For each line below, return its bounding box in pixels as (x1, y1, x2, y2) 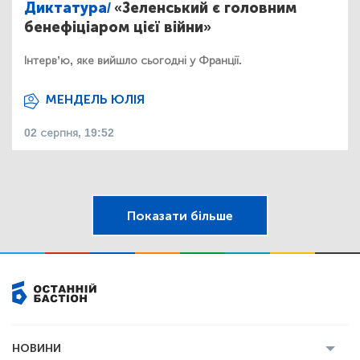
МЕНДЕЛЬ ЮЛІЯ (46, 92, 145, 108)
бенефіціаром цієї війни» (24, 18, 211, 37)
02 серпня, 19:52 (24, 126, 114, 141)
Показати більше (127, 207, 233, 223)
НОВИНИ (12, 342, 61, 356)
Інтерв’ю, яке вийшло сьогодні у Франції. (24, 54, 242, 68)
